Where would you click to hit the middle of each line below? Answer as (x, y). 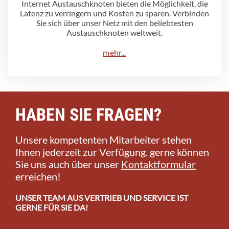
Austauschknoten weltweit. (114, 32)
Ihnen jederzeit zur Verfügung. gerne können (112, 152)
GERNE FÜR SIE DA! (52, 207)
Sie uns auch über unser (68, 164)
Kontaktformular (158, 164)
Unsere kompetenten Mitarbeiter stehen (104, 139)
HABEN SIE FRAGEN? (88, 114)
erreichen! (38, 176)
